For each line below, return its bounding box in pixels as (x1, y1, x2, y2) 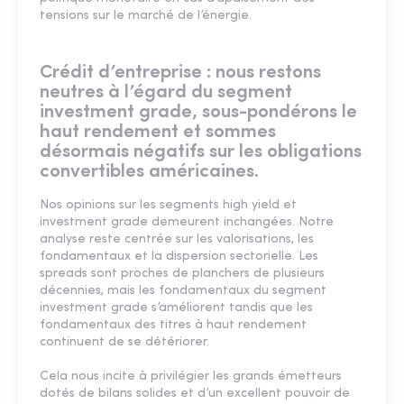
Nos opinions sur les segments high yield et (40, 198, 297, 213)
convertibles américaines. (40, 162, 259, 182)
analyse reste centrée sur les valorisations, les (40, 233, 314, 247)
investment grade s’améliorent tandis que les (40, 301, 313, 316)
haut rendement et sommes (40, 123, 276, 142)
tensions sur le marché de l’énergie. (40, 9, 252, 23)
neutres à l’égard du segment (40, 83, 292, 103)
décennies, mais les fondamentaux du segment (40, 284, 326, 298)
